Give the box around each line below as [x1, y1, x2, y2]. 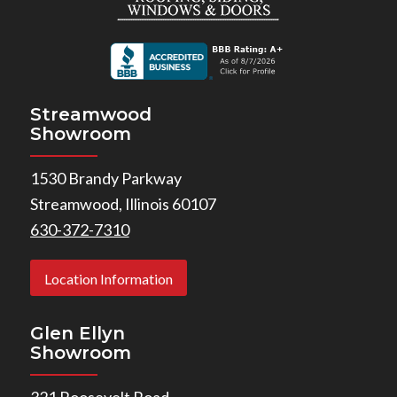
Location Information [43, 269, 173, 287]
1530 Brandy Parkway [29, 168, 182, 189]
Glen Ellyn [29, 322, 125, 344]
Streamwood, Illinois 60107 [29, 194, 216, 214]
